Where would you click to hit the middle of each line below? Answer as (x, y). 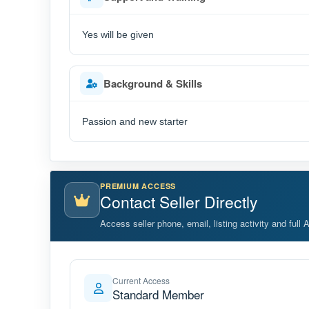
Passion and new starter (135, 121)
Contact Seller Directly (179, 202)
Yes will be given (118, 34)
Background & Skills (153, 83)
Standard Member (158, 294)
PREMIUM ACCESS (138, 186)
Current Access (141, 280)
